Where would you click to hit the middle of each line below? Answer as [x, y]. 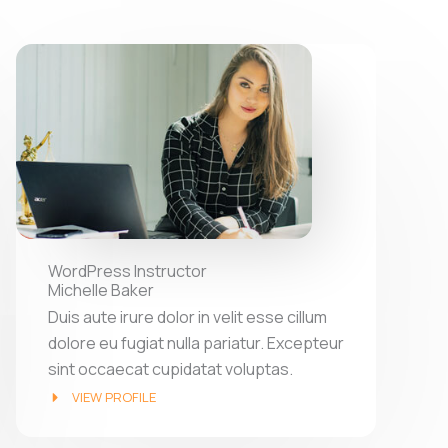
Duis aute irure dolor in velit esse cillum [187, 316]
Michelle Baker [101, 289]
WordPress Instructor [127, 270]
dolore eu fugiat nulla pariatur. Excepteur [196, 342]
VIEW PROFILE [113, 396]
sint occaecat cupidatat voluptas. [170, 368]
